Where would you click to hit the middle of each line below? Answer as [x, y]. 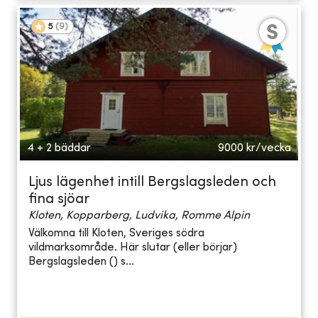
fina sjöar [59, 199]
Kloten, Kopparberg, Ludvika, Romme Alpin [139, 215]
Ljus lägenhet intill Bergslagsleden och [152, 182]
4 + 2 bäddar [59, 148]
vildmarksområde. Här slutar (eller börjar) [133, 248]
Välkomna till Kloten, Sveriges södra [116, 234]
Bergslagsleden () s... [81, 262]
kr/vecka [269, 148]
